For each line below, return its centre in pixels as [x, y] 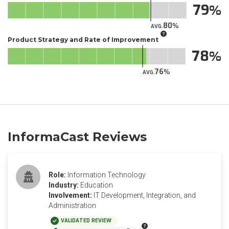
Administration [72, 205]
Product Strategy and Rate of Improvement [83, 39]
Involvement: [70, 195]
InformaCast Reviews [77, 137]
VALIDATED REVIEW [86, 221]
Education [97, 185]
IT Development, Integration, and [145, 195]
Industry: [64, 185]
